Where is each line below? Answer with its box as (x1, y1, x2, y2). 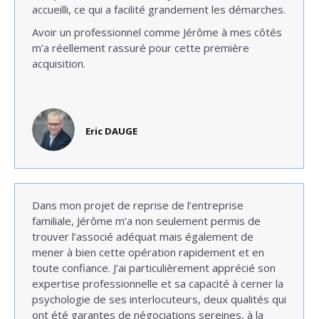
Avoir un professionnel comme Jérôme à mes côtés (32, 25, 282, 39)
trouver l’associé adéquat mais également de (32, 229, 253, 244)
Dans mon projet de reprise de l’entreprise (32, 198, 244, 212)
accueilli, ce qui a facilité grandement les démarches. (32, 2, 286, 16)
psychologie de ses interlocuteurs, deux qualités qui (32, 292, 286, 306)
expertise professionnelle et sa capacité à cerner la (32, 276, 283, 291)
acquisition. (32, 56, 85, 70)
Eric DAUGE (85, 125, 137, 137)
